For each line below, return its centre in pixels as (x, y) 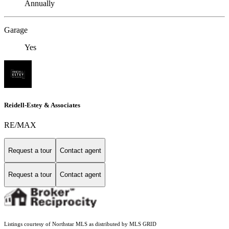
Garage (16, 30)
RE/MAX (20, 125)
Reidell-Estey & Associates (42, 105)
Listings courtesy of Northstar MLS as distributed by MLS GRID (80, 224)
